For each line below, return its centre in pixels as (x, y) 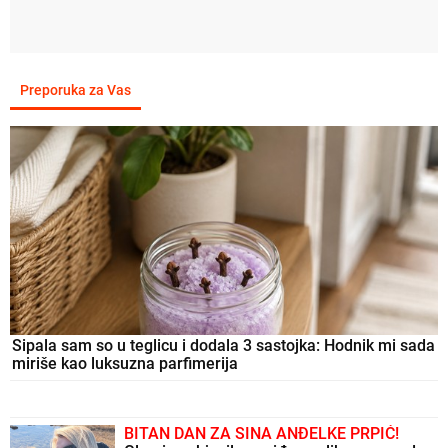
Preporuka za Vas (75, 89)
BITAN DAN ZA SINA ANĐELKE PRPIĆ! (261, 433)
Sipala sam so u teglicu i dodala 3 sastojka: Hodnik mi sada (223, 345)
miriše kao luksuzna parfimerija (125, 363)
